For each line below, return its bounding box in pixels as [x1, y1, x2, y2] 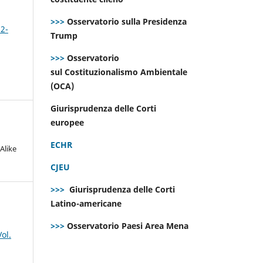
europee [50, 116, 86, 128]
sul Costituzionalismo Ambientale [50, 66, 187, 77]
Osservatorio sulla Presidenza [65, 15, 187, 27]
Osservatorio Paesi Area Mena [65, 220, 191, 231]
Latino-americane [50, 197, 124, 209]
